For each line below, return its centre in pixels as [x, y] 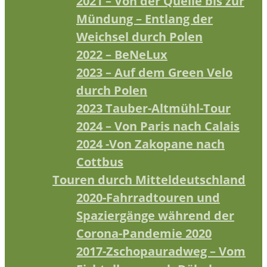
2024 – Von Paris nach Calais [158, 126]
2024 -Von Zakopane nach [150, 144]
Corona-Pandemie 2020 [144, 233]
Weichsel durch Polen [139, 36]
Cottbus [100, 162]
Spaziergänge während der [155, 215]
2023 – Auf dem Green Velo [154, 72]
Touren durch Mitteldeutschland [149, 179]
